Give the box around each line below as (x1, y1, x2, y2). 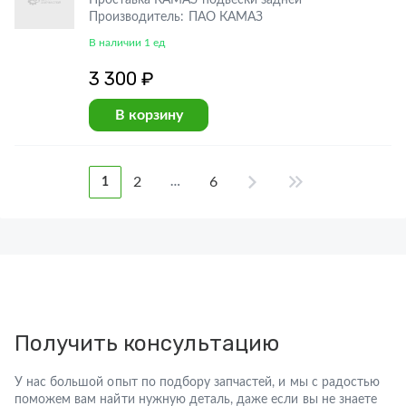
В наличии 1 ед (89, 37, 166, 48)
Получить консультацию (14, 331, 279, 356)
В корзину (114, 108, 183, 122)
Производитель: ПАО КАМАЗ (89, 11, 263, 24)
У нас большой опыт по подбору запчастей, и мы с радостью (14, 376, 380, 389)
